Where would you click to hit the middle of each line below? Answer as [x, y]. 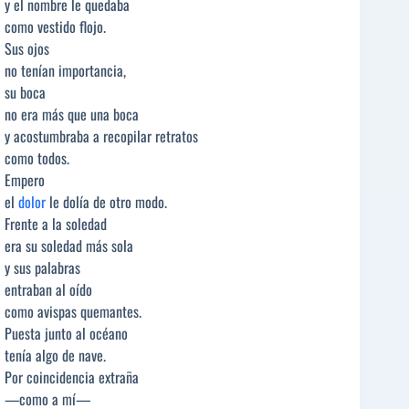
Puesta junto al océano [66, 334]
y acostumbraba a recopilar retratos [101, 136]
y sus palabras [42, 268]
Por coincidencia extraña [72, 378]
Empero [25, 180]
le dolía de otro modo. [106, 202]
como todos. [37, 158]
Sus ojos [27, 49]
